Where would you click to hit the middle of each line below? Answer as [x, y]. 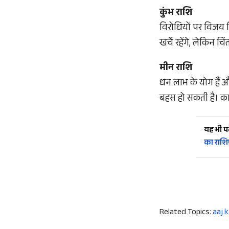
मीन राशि [176, 68]
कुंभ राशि [176, 13]
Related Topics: [185, 213]
